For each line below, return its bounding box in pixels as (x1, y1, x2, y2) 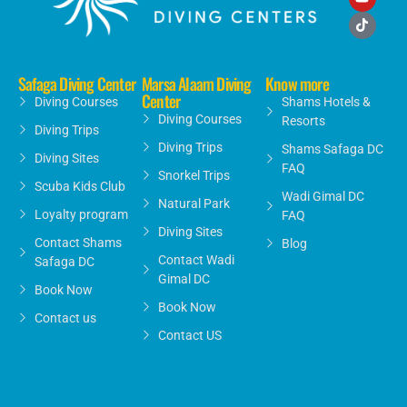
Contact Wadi (157, 253, 234, 268)
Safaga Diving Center (18, 72, 135, 96)
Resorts (281, 114, 325, 129)
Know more (265, 72, 329, 96)
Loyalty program (34, 207, 128, 223)
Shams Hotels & (281, 94, 371, 110)
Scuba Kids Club (34, 179, 125, 194)
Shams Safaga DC (281, 142, 383, 157)
